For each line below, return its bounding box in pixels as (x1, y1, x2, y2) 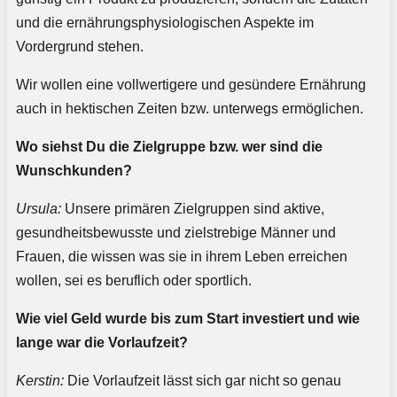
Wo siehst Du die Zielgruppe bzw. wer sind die (16, 139, 323, 155)
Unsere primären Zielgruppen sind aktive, (61, 201, 324, 217)
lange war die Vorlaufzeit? (16, 335, 188, 351)
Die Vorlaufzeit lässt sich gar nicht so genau (64, 373, 341, 389)
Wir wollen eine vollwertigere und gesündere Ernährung (16, 77, 366, 93)
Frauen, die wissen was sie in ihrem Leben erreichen (16, 249, 347, 265)
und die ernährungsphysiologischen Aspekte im (16, 15, 314, 31)
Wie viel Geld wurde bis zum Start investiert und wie (16, 311, 360, 327)
